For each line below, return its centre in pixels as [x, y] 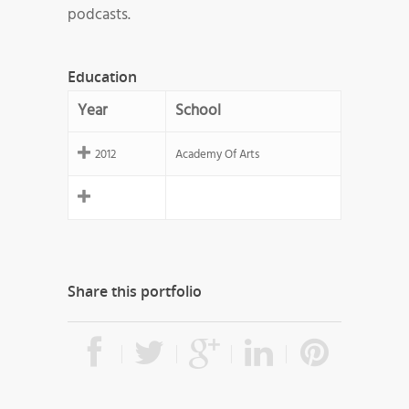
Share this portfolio [135, 292]
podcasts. [99, 16]
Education [102, 77]
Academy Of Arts [217, 155]
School [198, 111]
